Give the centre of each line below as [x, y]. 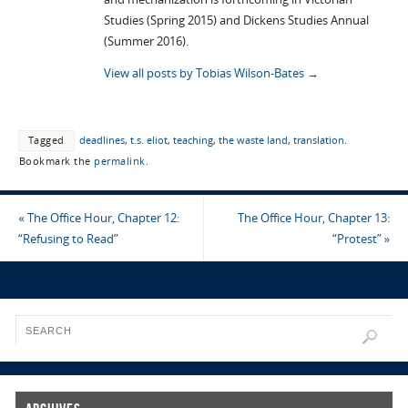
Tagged [46, 141]
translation [318, 141]
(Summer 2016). [146, 41]
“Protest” [359, 239]
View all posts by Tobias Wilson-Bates [205, 74]
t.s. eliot [148, 141]
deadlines [102, 141]
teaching [193, 141]
